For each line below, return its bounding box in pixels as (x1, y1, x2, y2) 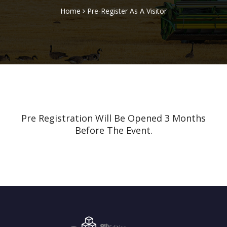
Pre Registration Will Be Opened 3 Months (21, 112, 206, 124)
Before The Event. (74, 124, 153, 136)
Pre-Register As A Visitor (87, 6, 167, 16)
